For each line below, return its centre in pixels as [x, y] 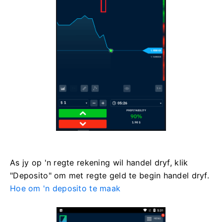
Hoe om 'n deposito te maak [65, 188]
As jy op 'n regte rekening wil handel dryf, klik [99, 162]
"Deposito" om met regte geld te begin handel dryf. [110, 175]
